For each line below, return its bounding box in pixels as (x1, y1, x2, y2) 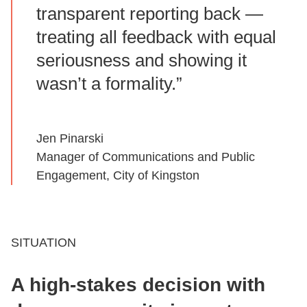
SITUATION (11, 235, 76, 249)
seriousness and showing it (36, 49, 247, 71)
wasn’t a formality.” (36, 73, 182, 94)
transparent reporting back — (36, 3, 263, 24)
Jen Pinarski (36, 131, 103, 145)
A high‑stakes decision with (11, 273, 265, 295)
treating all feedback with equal (36, 26, 276, 47)
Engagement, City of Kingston (36, 168, 199, 182)
